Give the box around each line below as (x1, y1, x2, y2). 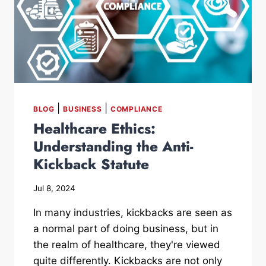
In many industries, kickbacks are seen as (33, 206, 232, 218)
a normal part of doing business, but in (33, 222, 218, 235)
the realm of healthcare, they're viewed (33, 238, 220, 251)
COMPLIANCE (110, 104, 163, 113)
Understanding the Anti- (33, 135, 193, 157)
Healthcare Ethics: (33, 118, 156, 139)
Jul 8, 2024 (33, 183, 75, 193)
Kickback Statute (33, 153, 149, 175)
